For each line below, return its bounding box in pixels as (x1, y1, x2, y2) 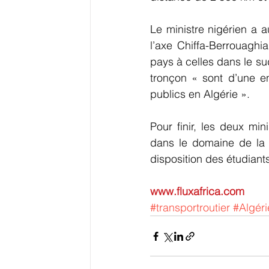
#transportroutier (150, 201, 230, 214)
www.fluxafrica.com (150, 184, 244, 198)
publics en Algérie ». (150, 87, 250, 101)
